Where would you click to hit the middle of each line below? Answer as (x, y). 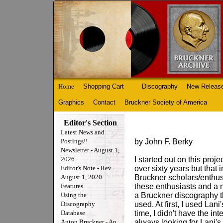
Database (73, 213)
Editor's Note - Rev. (87, 168)
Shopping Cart (104, 86)
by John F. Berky (164, 142)
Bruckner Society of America (166, 102)
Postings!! (74, 141)
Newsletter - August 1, (90, 150)
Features (72, 186)
